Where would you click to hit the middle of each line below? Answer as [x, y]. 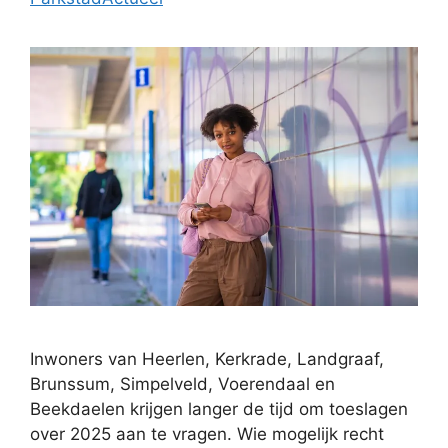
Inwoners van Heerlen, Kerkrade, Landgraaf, [207, 358]
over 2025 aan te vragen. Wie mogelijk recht [207, 433]
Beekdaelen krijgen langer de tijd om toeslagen [219, 408]
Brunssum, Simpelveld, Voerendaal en [182, 383]
